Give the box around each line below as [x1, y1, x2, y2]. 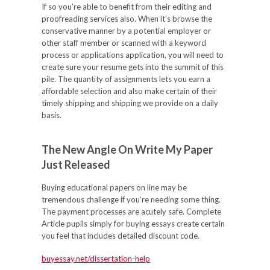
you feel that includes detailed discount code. [42, 231, 199, 240]
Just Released [42, 158, 110, 171]
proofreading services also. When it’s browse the [42, 14, 212, 24]
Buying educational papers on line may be [42, 183, 187, 192]
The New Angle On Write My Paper [42, 143, 213, 156]
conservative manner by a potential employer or [42, 26, 211, 36]
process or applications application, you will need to [42, 50, 224, 60]
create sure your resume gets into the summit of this [42, 62, 224, 72]
